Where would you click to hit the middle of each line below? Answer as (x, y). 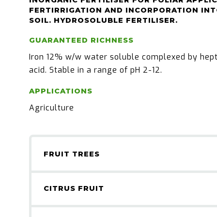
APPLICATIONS (61, 91)
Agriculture (52, 108)
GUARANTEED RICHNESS (81, 40)
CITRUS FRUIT (74, 188)
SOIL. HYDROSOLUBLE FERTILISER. (103, 20)
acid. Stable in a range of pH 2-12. (96, 70)
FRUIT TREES (72, 154)
